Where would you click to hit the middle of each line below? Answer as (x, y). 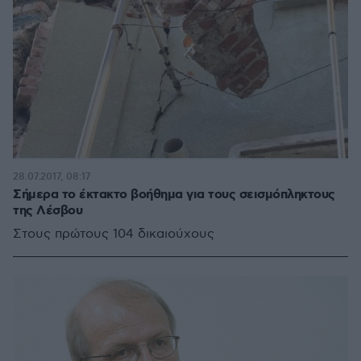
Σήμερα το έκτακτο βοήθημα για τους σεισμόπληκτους (174, 194)
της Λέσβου (48, 210)
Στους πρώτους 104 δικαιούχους (114, 234)
